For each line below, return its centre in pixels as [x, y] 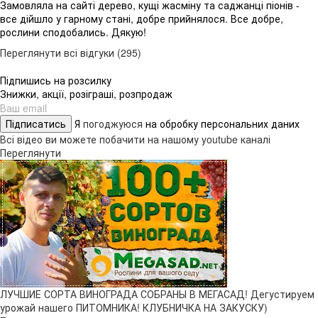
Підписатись [36, 124]
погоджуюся [114, 124]
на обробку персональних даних [223, 124]
